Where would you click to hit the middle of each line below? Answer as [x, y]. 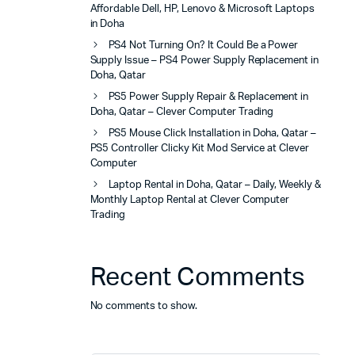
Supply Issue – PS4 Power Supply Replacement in [204, 60]
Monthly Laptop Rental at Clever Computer [190, 200]
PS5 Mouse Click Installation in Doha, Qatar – [212, 133]
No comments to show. [143, 306]
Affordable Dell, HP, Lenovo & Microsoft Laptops [202, 9]
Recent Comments [197, 277]
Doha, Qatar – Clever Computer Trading [182, 112]
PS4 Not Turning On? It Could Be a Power [203, 45]
